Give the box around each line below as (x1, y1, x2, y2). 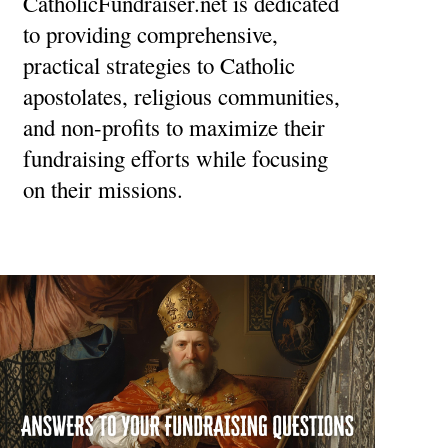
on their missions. (22, 173, 183, 204)
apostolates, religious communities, (22, 80, 340, 111)
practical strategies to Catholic (22, 49, 295, 80)
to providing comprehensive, (22, 18, 278, 49)
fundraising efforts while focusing (22, 142, 328, 173)
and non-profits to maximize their (22, 111, 325, 142)
